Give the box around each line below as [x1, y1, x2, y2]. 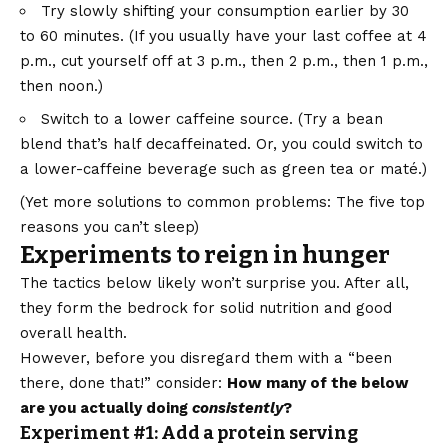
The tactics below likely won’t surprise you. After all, [20, 274, 409, 293]
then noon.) [20, 77, 103, 96]
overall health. [20, 324, 127, 343]
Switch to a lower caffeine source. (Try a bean [41, 110, 383, 129]
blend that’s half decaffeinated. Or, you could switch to [20, 135, 423, 154]
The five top [336, 193, 425, 212]
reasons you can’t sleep [20, 218, 194, 237]
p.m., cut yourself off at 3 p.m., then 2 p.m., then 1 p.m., [20, 52, 428, 71]
